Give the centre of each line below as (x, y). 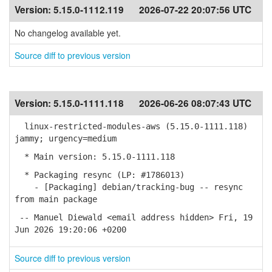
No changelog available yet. (68, 33)
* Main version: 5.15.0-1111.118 (95, 157)
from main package (56, 199)
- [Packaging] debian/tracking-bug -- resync (129, 187)
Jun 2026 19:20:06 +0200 (70, 229)
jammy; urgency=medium (66, 138)
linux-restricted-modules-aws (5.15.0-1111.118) (131, 126)
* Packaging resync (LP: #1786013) (100, 175)
